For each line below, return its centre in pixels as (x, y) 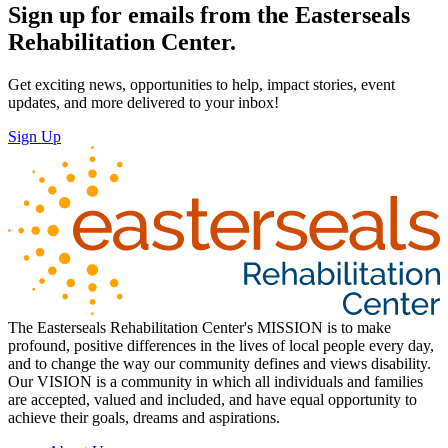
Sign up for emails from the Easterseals (209, 15)
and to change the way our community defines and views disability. (219, 363)
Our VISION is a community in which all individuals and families (215, 381)
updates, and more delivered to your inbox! (153, 103)
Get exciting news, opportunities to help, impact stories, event (201, 85)
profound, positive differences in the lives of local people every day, (221, 345)
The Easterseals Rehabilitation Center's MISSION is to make (199, 327)
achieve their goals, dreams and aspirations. (144, 417)
